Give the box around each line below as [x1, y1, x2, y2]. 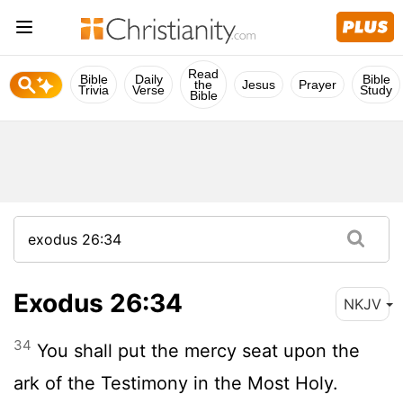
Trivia [78, 83, 109, 97]
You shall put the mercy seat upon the [31, 339, 360, 362]
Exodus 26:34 [13, 287, 183, 318]
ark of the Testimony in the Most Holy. [13, 372, 338, 394]
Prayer [299, 77, 336, 92]
